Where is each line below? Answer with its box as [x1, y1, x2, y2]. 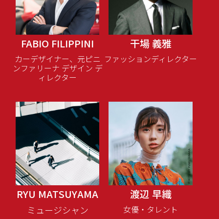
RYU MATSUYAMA [17, 186, 99, 201]
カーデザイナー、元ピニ [14, 52, 101, 65]
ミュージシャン [26, 203, 88, 216]
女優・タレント [123, 203, 178, 215]
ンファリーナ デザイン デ [12, 62, 103, 74]
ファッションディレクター [104, 52, 197, 65]
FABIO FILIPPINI [21, 36, 94, 50]
